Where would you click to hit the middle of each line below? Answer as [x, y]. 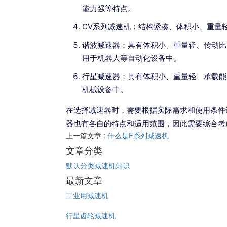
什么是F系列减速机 [138, 135]
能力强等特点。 [109, 8]
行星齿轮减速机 [91, 215]
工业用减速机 [87, 195]
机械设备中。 [105, 89]
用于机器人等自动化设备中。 [131, 58]
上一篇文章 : [87, 135]
